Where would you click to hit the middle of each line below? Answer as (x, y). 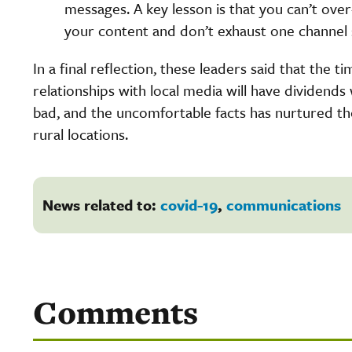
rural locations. (81, 134)
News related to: (101, 204)
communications (284, 204)
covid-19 (189, 204)
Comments (115, 312)
